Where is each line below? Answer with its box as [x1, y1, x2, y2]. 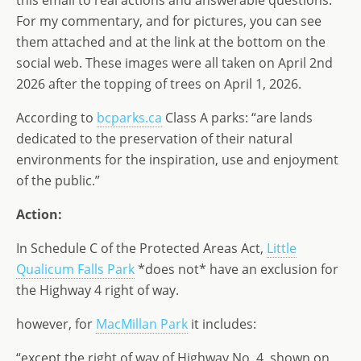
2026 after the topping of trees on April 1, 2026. [16, 75, 301, 93]
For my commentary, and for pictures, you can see [16, 12, 322, 30]
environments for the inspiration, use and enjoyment [16, 151, 338, 168]
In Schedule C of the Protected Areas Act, [16, 239, 267, 257]
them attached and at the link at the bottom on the [16, 33, 326, 51]
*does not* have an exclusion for [135, 260, 338, 278]
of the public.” [16, 172, 100, 189]
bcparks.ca [97, 109, 162, 127]
